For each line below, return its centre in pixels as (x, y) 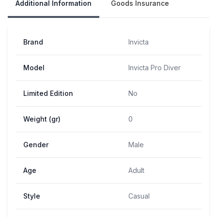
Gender (36, 144)
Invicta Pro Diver (155, 67)
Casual (139, 196)
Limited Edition (48, 93)
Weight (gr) (42, 119)
